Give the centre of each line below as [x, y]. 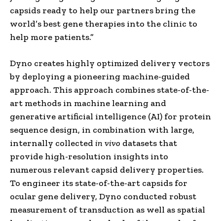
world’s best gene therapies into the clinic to [104, 23]
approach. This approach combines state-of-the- [110, 90]
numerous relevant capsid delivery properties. [107, 169]
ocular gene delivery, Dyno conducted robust [103, 196]
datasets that [149, 143]
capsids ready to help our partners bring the [103, 10]
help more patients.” [52, 37]
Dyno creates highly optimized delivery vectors [110, 63]
